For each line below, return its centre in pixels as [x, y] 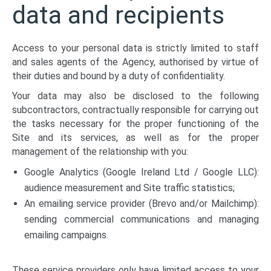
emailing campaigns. [66, 235]
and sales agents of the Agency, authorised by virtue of [135, 62]
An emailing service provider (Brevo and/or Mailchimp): [142, 204]
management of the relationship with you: [100, 152]
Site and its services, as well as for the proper [135, 138]
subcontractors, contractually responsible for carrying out [135, 110]
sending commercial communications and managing [142, 219]
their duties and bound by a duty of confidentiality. [119, 76]
